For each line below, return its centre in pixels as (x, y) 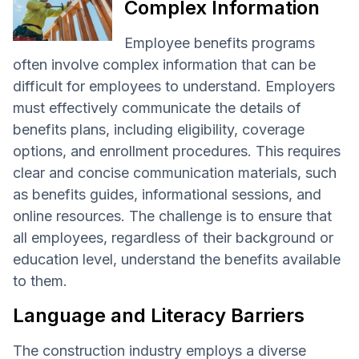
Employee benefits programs (220, 42)
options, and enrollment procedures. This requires (177, 151)
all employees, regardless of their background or (173, 237)
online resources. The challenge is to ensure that (172, 216)
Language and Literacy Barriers (159, 315)
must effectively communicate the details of (157, 107)
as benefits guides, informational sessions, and (167, 194)
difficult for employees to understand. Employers (174, 86)
